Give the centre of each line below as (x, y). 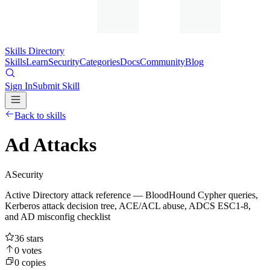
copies (33, 262)
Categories (100, 62)
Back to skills (40, 115)
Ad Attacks (51, 145)
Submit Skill (56, 86)
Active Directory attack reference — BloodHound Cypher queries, (131, 195)
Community (162, 62)
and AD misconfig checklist (58, 216)
